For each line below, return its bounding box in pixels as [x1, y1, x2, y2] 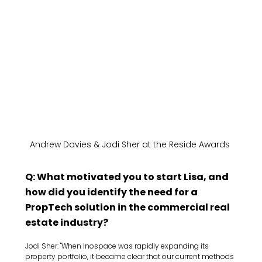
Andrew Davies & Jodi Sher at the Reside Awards [29, 138, 232, 150]
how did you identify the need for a [25, 185, 200, 199]
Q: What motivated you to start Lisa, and [25, 170, 231, 184]
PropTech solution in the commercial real [25, 200, 232, 214]
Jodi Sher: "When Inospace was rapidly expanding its [25, 240, 211, 251]
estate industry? [25, 215, 109, 229]
